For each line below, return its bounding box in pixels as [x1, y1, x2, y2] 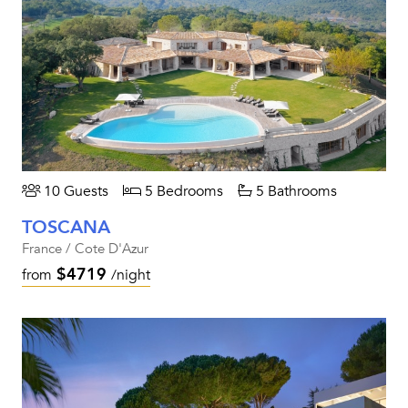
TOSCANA [22, 215, 110, 240]
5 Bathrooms [252, 181, 337, 201]
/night [111, 265, 150, 285]
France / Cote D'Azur [22, 240, 148, 258]
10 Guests [40, 181, 108, 201]
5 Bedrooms [141, 181, 223, 201]
